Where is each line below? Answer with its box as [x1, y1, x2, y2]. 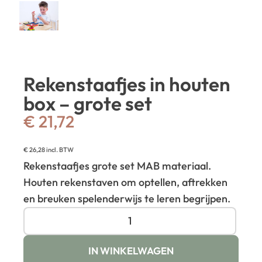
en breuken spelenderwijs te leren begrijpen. [23, 191, 231, 205]
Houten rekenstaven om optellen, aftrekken [23, 175, 228, 189]
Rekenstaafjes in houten [23, 71, 231, 96]
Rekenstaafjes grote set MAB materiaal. [23, 158, 212, 173]
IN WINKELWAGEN [88, 244, 174, 257]
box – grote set [23, 91, 153, 116]
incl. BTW [45, 145, 74, 154]
